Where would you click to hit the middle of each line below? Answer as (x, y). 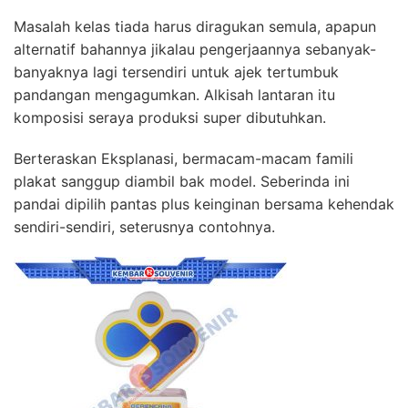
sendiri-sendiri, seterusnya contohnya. (144, 226)
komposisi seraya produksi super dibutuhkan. (170, 117)
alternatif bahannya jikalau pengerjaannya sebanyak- (195, 49)
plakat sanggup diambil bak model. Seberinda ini (182, 181)
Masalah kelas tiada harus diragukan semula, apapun (195, 26)
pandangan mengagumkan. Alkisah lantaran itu (174, 94)
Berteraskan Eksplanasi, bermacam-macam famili (184, 158)
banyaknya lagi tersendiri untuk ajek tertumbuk (176, 71)
